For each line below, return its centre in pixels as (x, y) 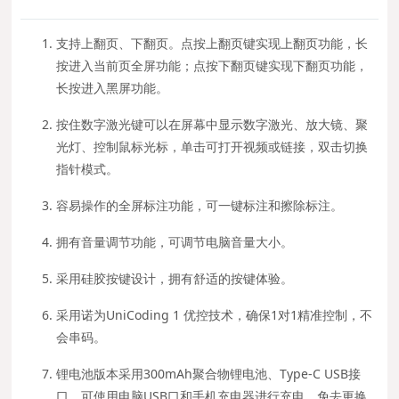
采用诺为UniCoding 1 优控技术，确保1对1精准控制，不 (215, 314)
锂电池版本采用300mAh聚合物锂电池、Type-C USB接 (209, 373)
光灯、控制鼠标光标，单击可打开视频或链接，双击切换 (212, 146)
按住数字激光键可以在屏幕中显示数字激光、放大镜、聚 (212, 124)
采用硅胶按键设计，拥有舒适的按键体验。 (175, 278)
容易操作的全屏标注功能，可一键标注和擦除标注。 (200, 205)
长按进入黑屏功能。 (113, 87)
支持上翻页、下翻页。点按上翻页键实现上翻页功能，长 (212, 43)
